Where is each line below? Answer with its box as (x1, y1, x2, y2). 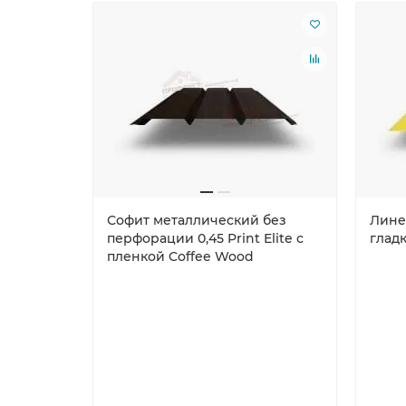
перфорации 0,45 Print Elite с (107, 229, 304, 246)
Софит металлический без (107, 211, 286, 228)
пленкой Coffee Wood (107, 247, 254, 265)
